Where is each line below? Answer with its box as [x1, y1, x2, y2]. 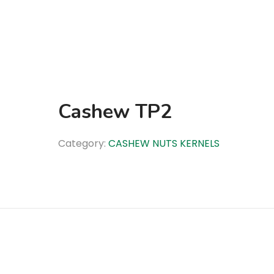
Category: [57, 136, 108, 150]
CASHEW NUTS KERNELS [108, 136, 220, 150]
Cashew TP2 [57, 98, 172, 125]
